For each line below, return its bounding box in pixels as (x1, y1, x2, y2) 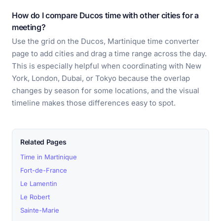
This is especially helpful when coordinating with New (12, 61, 201, 71)
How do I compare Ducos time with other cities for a (12, 10, 199, 20)
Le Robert (20, 193, 50, 201)
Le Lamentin (20, 180, 57, 187)
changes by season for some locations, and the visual (12, 86, 199, 95)
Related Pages (20, 138, 67, 146)
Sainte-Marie (20, 206, 59, 214)
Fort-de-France (20, 166, 67, 174)
